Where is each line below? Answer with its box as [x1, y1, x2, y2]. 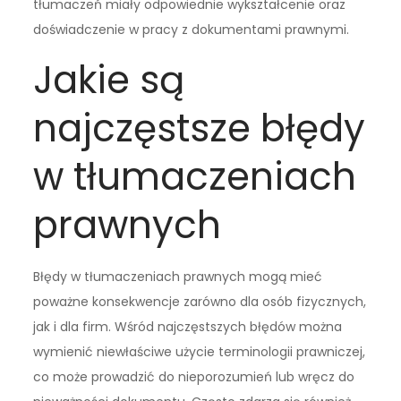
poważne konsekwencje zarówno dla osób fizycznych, [33, 292, 367, 311]
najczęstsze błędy [33, 101, 366, 155]
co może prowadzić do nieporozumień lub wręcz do [33, 367, 355, 386]
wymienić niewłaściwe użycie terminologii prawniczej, [33, 342, 366, 361]
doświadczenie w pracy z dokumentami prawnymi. [33, 20, 350, 38]
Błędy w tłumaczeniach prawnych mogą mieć [33, 267, 323, 286]
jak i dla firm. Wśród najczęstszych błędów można [33, 317, 343, 336]
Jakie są [33, 53, 185, 107]
